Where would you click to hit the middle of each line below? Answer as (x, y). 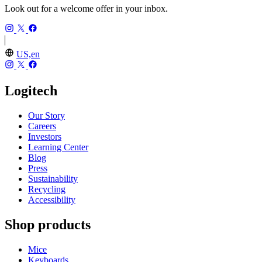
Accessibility (52, 199)
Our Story (46, 115)
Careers (42, 126)
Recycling (47, 189)
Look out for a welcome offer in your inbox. (86, 9)
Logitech (31, 90)
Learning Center (58, 147)
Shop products (48, 224)
